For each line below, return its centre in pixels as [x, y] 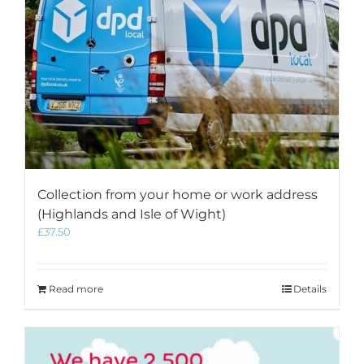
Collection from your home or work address [178, 195]
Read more [76, 289]
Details [310, 289]
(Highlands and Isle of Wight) [132, 214]
